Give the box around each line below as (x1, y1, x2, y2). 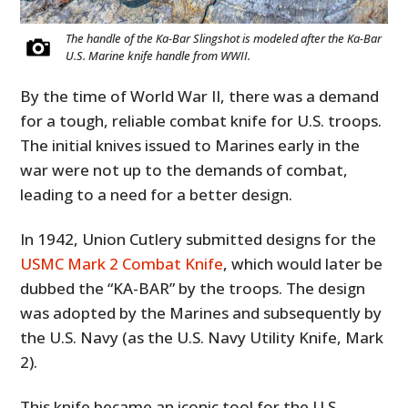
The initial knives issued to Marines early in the (20, 135, 361, 157)
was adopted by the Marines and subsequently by (20, 302, 382, 324)
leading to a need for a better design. (20, 184, 293, 206)
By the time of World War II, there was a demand (20, 86, 380, 107)
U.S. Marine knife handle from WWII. (66, 47, 251, 65)
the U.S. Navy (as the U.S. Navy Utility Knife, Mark (20, 327, 384, 349)
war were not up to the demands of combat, (20, 159, 349, 181)
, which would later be (223, 253, 383, 275)
